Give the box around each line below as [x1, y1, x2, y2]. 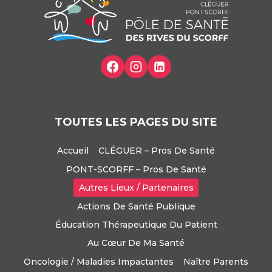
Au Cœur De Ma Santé [87, 237, 185, 249]
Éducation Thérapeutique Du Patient [55, 219, 217, 230]
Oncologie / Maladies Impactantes [23, 256, 174, 267]
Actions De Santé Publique [76, 200, 195, 212]
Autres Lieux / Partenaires [78, 182, 194, 194]
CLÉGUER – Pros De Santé [98, 145, 216, 157]
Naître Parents [183, 256, 249, 267]
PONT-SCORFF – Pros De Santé [66, 163, 206, 175]
